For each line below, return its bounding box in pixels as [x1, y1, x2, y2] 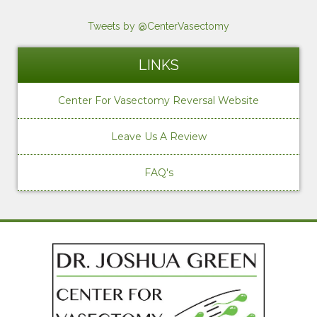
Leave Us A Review [110, 129, 207, 143]
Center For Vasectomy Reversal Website [58, 93, 259, 107]
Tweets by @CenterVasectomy [88, 20, 229, 32]
